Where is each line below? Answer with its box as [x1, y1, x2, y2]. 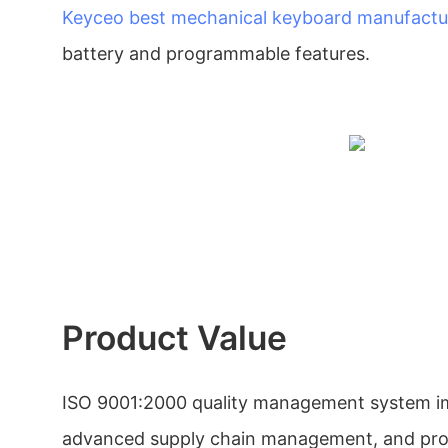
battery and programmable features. [62, 42, 370, 64]
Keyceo [62, 6, 124, 28]
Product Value [62, 316, 287, 358]
